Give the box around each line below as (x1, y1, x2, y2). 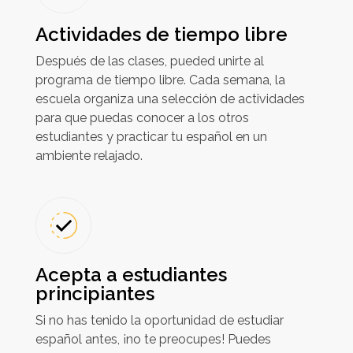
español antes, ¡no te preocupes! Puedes (35, 331, 271, 347)
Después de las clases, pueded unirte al (35, 54, 264, 69)
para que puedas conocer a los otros (35, 110, 249, 126)
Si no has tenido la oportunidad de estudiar (35, 312, 284, 328)
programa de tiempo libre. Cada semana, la (35, 72, 285, 88)
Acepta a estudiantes (35, 262, 227, 286)
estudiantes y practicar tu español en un (35, 129, 267, 145)
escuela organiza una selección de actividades (35, 91, 305, 107)
